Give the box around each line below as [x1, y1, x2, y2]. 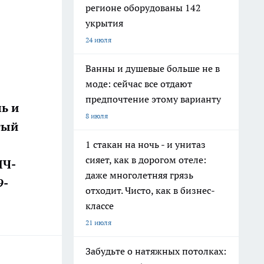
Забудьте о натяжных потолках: [85, 245, 226, 257]
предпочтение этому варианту [85, 93, 221, 105]
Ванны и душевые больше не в [85, 62, 220, 74]
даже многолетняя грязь [85, 169, 193, 181]
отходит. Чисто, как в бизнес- [85, 184, 215, 196]
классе [85, 200, 114, 212]
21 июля [85, 218, 111, 227]
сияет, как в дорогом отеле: [85, 154, 206, 166]
